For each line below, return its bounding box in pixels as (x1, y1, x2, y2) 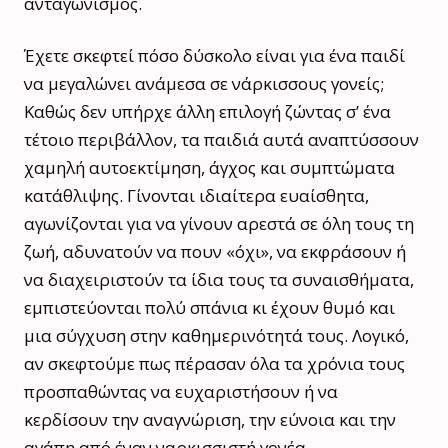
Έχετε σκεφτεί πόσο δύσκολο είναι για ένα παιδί (24, 44, 405, 68)
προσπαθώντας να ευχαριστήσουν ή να (24, 380, 338, 404)
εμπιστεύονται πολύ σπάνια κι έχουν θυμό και (24, 296, 395, 320)
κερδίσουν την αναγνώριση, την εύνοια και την (24, 408, 396, 432)
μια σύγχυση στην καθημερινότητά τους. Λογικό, (24, 324, 409, 348)
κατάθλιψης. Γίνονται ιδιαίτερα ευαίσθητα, (24, 184, 369, 208)
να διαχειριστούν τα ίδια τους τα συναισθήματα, (24, 268, 414, 292)
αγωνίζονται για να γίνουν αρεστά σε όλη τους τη (24, 212, 414, 236)
